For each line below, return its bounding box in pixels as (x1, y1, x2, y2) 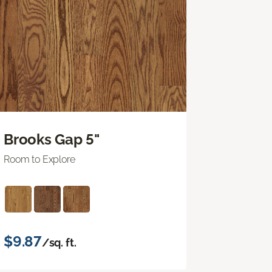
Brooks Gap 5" (4, 130, 100, 148)
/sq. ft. (41, 236, 76, 249)
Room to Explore (4, 153, 75, 165)
